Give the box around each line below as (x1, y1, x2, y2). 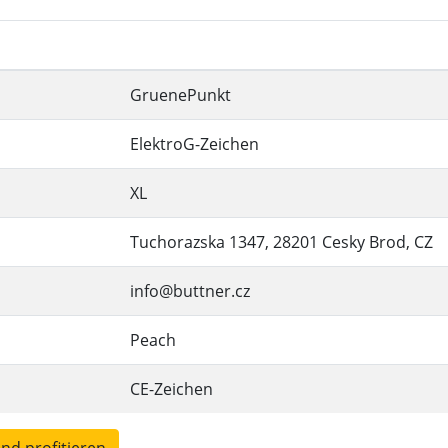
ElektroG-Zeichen (130, 133, 259, 155)
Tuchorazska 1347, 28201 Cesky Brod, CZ (130, 231, 433, 253)
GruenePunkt (130, 84, 231, 106)
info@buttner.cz (130, 280, 250, 302)
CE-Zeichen (130, 378, 213, 400)
